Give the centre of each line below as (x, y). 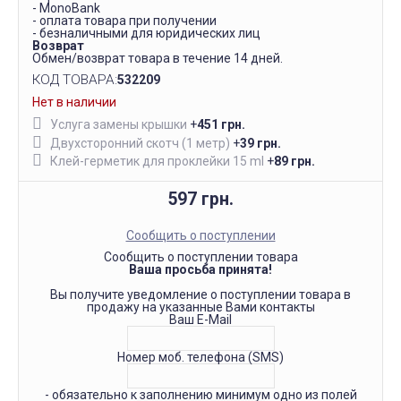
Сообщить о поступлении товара (200, 256)
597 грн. (200, 199)
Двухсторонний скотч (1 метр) (140, 143)
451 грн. (221, 125)
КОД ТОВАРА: (75, 80)
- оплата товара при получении (124, 21)
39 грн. (260, 143)
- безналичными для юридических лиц (146, 33)
